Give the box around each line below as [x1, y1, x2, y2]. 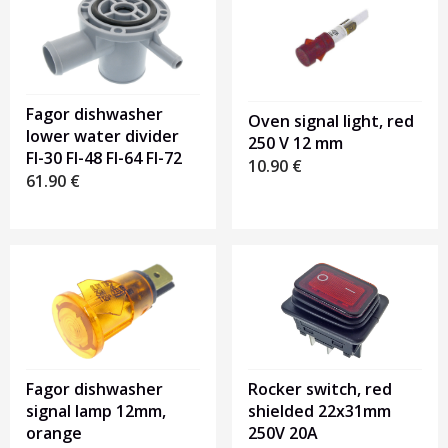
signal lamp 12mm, [26, 400, 166, 423]
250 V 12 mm [248, 132, 343, 155]
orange [26, 422, 82, 445]
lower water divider [26, 125, 179, 148]
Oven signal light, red [248, 110, 414, 133]
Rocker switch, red [248, 378, 392, 401]
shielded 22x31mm [248, 400, 391, 423]
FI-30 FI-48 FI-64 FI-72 [26, 147, 182, 170]
